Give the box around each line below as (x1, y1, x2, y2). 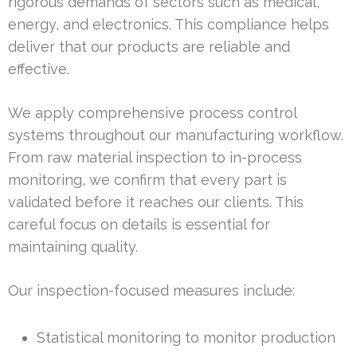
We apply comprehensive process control (8, 104, 296, 121)
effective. (8, 60, 69, 77)
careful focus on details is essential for (8, 215, 270, 233)
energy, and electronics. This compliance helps (8, 15, 329, 33)
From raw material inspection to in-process (8, 148, 302, 166)
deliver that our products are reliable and (8, 37, 290, 55)
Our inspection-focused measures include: (8, 281, 295, 299)
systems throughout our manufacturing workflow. (8, 126, 343, 143)
